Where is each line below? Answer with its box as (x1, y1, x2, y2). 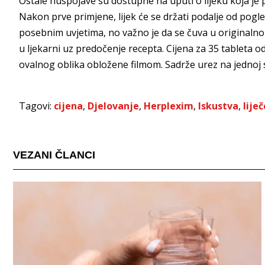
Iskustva (198, 99, 238, 112)
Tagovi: (19, 99, 54, 112)
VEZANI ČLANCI (13, 148, 95, 161)
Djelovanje (88, 99, 139, 112)
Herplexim (144, 99, 193, 112)
